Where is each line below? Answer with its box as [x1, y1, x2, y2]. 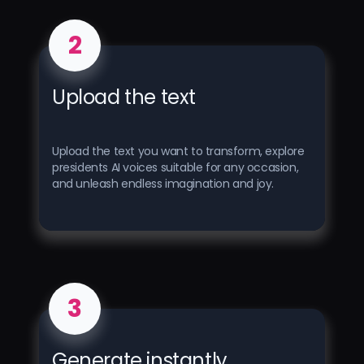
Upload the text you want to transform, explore [52, 143, 305, 160]
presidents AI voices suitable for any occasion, [52, 159, 299, 176]
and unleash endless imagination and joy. [52, 175, 275, 193]
